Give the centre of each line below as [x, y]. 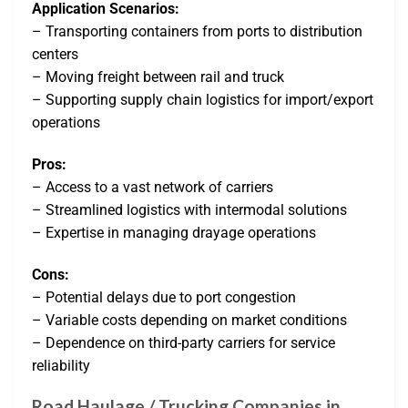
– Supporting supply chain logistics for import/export [203, 100]
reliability [61, 365]
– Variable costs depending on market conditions [189, 320]
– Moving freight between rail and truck [158, 77]
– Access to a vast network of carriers [153, 187]
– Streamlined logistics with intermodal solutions [189, 209]
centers [55, 55]
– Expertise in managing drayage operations [174, 232]
